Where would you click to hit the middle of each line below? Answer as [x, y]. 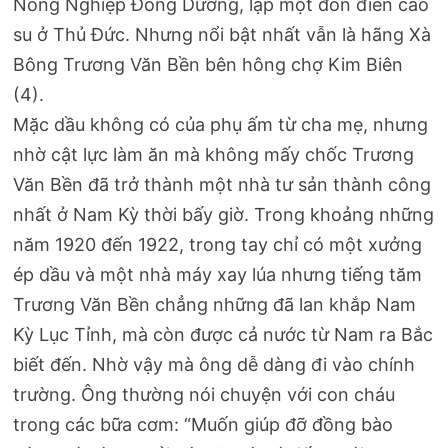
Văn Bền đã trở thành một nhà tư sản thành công [222, 185]
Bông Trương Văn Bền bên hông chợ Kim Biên [208, 65]
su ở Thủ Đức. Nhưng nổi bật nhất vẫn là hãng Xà [222, 35]
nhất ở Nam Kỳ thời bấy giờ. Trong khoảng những [224, 215]
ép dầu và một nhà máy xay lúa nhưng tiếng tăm [218, 275]
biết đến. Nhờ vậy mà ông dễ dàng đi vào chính [214, 365]
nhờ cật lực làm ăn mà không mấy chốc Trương [214, 155]
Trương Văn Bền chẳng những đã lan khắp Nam [215, 305]
